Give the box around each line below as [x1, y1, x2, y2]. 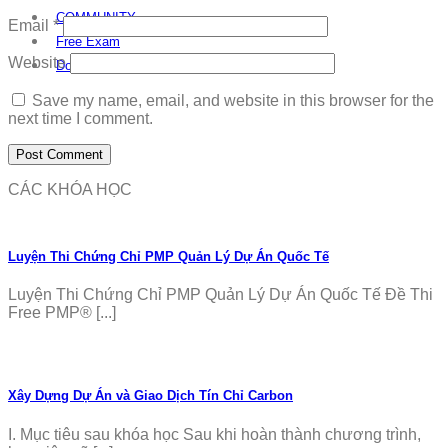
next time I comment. [8, 109, 153, 127]
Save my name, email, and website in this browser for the [32, 91, 434, 109]
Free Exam [56, 33, 120, 49]
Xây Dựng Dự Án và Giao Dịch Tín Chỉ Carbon [8, 388, 293, 404]
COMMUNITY [56, 9, 136, 25]
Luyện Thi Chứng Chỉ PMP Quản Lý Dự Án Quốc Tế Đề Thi [8, 286, 433, 304]
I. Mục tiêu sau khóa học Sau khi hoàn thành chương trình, [8, 425, 421, 443]
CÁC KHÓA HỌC [8, 180, 132, 198]
